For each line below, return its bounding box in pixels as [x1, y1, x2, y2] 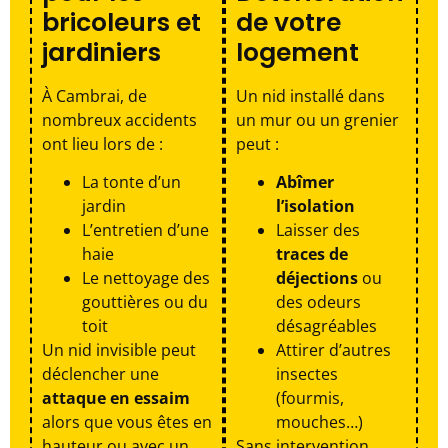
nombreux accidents [42, 108, 197, 131]
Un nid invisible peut [42, 339, 196, 362]
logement [236, 34, 359, 70]
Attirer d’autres [276, 339, 391, 362]
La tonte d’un [82, 171, 181, 194]
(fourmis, [276, 387, 344, 410]
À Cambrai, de [42, 84, 147, 107]
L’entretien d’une [82, 219, 209, 242]
